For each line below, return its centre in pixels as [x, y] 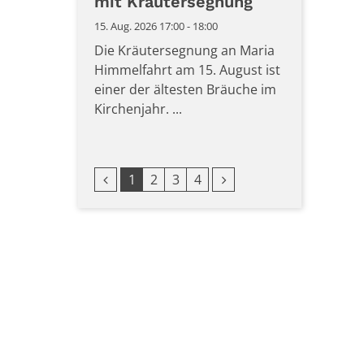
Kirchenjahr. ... [138, 109]
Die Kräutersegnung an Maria [184, 50]
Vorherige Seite [149, 179]
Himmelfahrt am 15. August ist [187, 70]
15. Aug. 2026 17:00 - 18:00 [156, 26]
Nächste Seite [262, 179]
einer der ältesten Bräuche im [185, 89]
